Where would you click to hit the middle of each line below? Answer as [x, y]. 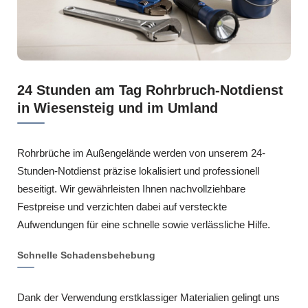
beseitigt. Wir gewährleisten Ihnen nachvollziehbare [131, 188]
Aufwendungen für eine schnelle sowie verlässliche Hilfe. [144, 224]
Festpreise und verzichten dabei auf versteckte [122, 206]
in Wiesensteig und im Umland [118, 108]
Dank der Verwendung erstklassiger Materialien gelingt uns [148, 297]
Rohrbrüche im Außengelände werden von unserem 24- [141, 153]
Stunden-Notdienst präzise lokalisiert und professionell [138, 170]
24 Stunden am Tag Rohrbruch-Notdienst [150, 90]
